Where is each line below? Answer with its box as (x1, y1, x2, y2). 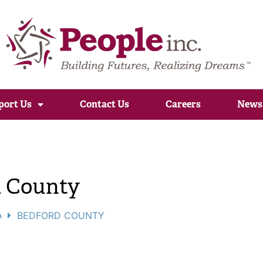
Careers (165, 97, 201, 110)
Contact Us (79, 97, 129, 110)
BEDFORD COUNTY (16, 209, 104, 221)
